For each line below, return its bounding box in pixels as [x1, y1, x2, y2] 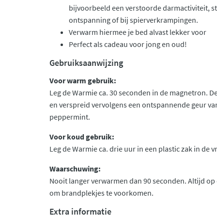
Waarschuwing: [49, 164, 101, 173]
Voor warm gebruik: [49, 76, 118, 85]
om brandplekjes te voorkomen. [49, 188, 154, 198]
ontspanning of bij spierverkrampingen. [69, 15, 198, 25]
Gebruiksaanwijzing [49, 57, 123, 68]
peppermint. [49, 112, 92, 122]
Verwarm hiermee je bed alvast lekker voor [69, 27, 206, 37]
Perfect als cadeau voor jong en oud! [69, 39, 187, 49]
